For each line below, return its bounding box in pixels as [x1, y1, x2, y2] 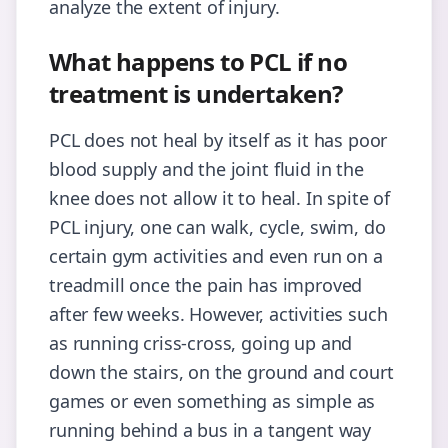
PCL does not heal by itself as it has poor [49, 128, 388, 153]
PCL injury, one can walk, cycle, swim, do [49, 215, 386, 240]
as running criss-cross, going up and [49, 331, 353, 356]
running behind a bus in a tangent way [49, 418, 372, 443]
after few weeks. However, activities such [49, 302, 388, 327]
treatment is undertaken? [49, 77, 343, 111]
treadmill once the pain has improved [49, 273, 363, 298]
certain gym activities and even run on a [49, 244, 383, 269]
